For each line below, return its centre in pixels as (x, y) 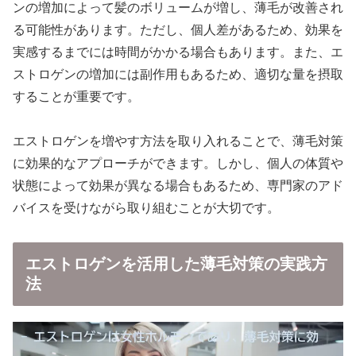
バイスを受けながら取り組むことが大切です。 (146, 208)
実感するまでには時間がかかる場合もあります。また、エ (178, 52)
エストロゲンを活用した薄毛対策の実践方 (176, 264)
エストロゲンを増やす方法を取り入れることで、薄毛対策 (178, 141)
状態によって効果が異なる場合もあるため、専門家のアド (178, 186)
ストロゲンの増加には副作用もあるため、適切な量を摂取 (178, 74)
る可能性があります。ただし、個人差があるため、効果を (178, 29)
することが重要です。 (76, 96)
